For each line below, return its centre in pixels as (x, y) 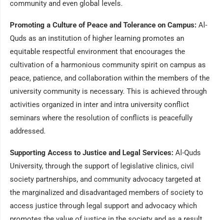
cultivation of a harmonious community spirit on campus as (108, 65)
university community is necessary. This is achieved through (108, 91)
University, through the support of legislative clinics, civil (102, 166)
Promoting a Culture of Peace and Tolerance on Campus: (103, 25)
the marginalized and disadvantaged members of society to (107, 192)
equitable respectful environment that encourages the (97, 52)
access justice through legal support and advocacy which (103, 206)
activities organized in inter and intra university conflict (99, 105)
